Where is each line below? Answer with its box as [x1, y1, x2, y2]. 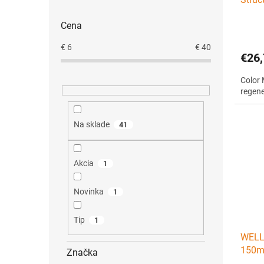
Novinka [73, 186, 104, 196]
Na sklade [73, 120, 110, 130]
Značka [67, 247, 98, 259]
